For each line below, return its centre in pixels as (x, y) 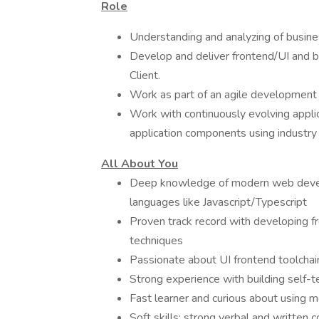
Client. (145, 75)
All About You (140, 164)
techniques (156, 241)
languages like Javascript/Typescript (218, 202)
